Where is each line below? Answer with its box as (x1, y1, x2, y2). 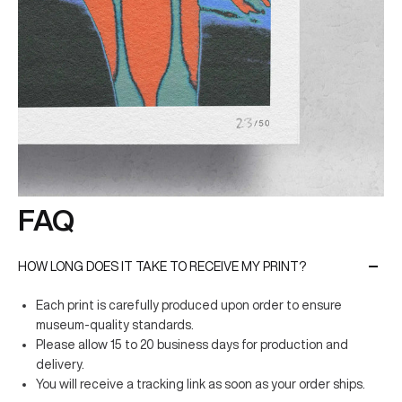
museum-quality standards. (36, 318, 194, 331)
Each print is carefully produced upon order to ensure (36, 298, 342, 311)
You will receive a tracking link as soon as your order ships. (36, 377, 365, 390)
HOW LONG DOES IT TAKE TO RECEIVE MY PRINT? (18, 259, 306, 273)
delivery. (36, 357, 84, 371)
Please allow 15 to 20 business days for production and (36, 337, 348, 351)
